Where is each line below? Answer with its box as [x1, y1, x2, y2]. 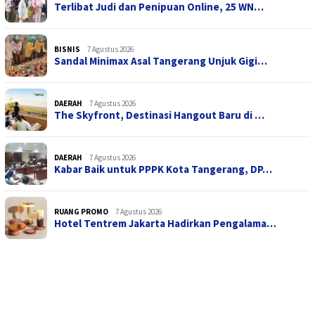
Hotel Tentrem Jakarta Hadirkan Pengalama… [54, 217, 276, 231]
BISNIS [54, 44, 80, 55]
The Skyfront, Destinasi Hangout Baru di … [54, 108, 264, 122]
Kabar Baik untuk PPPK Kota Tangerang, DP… [54, 162, 272, 176]
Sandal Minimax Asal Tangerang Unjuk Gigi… [54, 54, 267, 68]
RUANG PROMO [54, 207, 108, 217]
